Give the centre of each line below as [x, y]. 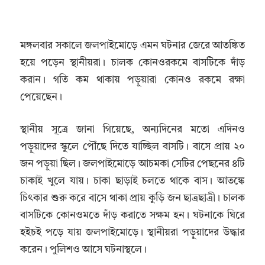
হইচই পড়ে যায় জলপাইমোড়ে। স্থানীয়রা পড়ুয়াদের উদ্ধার [132, 232]
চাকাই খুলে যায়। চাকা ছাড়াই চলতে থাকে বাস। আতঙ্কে [132, 181]
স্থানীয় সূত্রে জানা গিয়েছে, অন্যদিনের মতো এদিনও [132, 130]
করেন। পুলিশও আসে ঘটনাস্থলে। [83, 250]
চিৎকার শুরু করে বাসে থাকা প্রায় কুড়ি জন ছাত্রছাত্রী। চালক [132, 198]
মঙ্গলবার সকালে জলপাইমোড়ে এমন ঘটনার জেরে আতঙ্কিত [132, 46]
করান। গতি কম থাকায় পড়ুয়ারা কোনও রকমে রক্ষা [132, 80]
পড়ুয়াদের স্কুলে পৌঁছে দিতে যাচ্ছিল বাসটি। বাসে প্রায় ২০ [132, 147]
